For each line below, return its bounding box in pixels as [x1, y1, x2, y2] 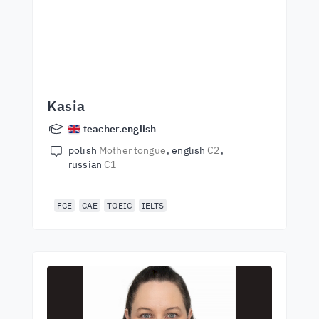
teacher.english [83, 122, 157, 135]
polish [68, 144, 99, 157]
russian [68, 158, 105, 171]
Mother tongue [98, 144, 166, 157]
